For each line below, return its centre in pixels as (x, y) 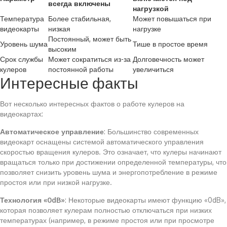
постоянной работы (81, 69)
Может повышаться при (172, 18)
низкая (59, 29)
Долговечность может (168, 59)
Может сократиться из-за (89, 59)
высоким (62, 49)
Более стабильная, (80, 18)
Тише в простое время (170, 44)
